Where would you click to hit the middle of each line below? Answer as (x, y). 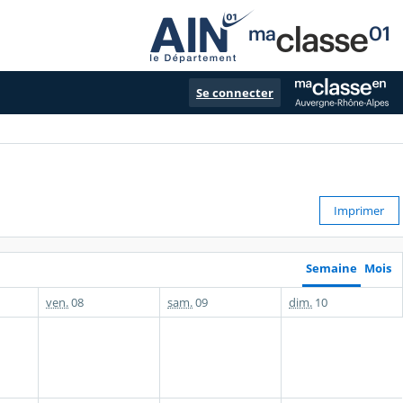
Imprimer (359, 211)
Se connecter (235, 93)
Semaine (331, 268)
